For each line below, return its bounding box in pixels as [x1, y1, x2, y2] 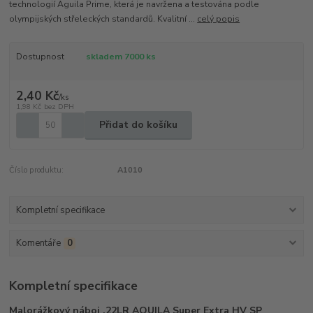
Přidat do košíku [99, 118, 177, 132]
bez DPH [43, 101, 74, 112]
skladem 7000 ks [85, 50, 156, 62]
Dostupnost [15, 50, 64, 62]
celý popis [197, 13, 240, 24]
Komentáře [15, 237, 61, 250]
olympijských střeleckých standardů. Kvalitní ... [9, 13, 198, 24]
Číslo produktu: [9, 164, 64, 175]
